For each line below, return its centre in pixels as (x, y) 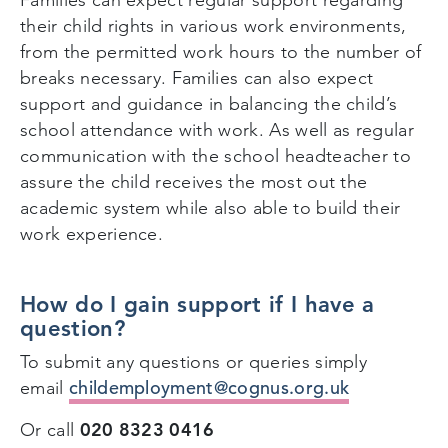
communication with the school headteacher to (216, 155)
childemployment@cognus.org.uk (209, 387)
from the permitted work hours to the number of (221, 51)
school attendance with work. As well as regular (217, 129)
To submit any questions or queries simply (194, 361)
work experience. (94, 233)
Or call (50, 429)
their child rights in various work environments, (213, 25)
